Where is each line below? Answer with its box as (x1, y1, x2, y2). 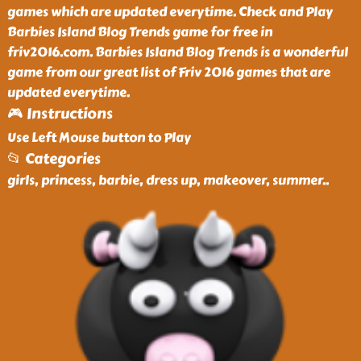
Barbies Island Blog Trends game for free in (6, 22, 272, 42)
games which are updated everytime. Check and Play (6, 2, 333, 22)
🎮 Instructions (6, 102, 113, 125)
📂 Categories (6, 147, 101, 170)
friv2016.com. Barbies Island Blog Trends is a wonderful (6, 42, 348, 62)
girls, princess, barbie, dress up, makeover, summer (6, 170, 322, 190)
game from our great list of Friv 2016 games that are (6, 62, 330, 82)
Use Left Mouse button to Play (6, 127, 191, 147)
